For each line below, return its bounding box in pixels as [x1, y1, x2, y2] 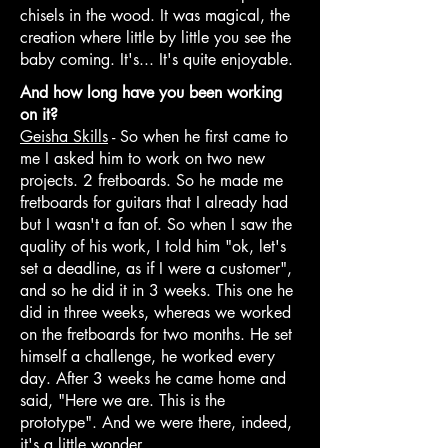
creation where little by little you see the [20, 26, 291, 48]
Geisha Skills [20, 125, 108, 147]
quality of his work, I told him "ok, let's [20, 235, 286, 257]
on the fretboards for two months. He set [20, 323, 292, 345]
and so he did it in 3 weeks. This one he [20, 279, 293, 301]
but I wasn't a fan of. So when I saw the [20, 213, 292, 235]
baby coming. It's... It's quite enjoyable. [20, 48, 293, 70]
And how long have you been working [20, 81, 282, 103]
